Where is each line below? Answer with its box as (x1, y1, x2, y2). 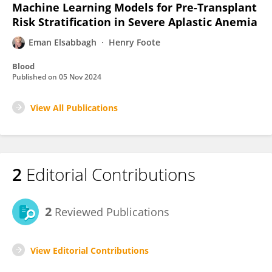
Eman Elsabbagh (29, 36, 97, 48)
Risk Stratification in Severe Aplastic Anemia (12, 15, 257, 29)
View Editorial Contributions (30, 245, 149, 256)
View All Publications (30, 102, 118, 114)
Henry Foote (109, 36, 160, 48)
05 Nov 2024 (59, 72, 101, 82)
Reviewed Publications (52, 205, 169, 219)
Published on (12, 72, 59, 82)
